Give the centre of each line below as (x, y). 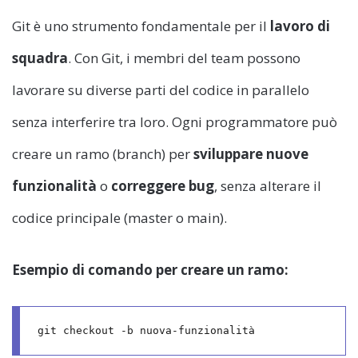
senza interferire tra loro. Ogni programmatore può (175, 121)
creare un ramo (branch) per (103, 153)
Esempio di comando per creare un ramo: (150, 269)
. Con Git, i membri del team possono (184, 58)
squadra (40, 58)
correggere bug (163, 185)
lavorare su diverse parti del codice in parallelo (161, 89)
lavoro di (300, 26)
